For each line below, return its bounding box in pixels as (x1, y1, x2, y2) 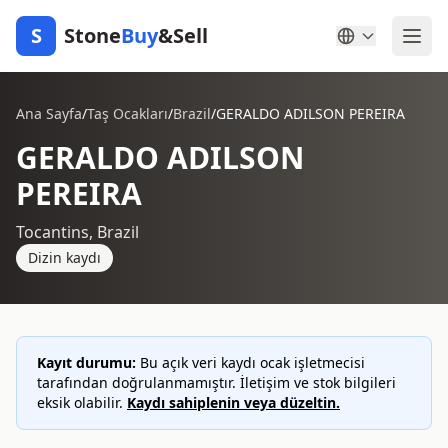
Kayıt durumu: (37, 353, 136, 372)
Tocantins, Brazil (16, 221, 139, 243)
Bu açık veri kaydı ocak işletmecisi (136, 353, 365, 372)
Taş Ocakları (87, 104, 168, 123)
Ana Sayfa (16, 104, 82, 123)
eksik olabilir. (37, 393, 127, 412)
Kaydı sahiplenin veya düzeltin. (127, 393, 340, 412)
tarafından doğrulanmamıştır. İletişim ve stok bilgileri (37, 373, 396, 392)
